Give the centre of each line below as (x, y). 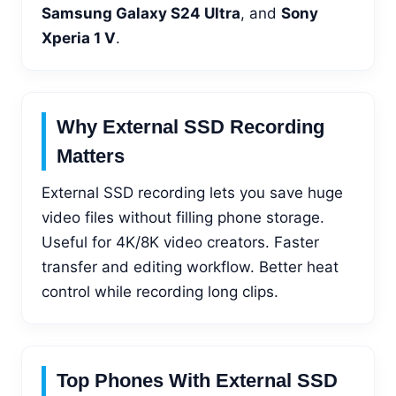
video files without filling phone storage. (183, 217)
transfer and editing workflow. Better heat (190, 267)
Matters (91, 156)
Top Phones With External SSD (197, 380)
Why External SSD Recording (190, 126)
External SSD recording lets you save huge (192, 192)
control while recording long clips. (160, 291)
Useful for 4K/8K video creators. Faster (180, 242)
